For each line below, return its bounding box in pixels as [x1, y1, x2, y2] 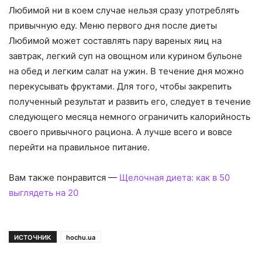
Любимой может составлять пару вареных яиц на [9, 35, 222, 46]
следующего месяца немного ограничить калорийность [9, 111, 250, 122]
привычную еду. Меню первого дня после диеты [9, 19, 217, 31]
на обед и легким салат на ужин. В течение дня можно [9, 65, 244, 77]
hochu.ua [66, 233, 95, 242]
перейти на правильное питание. [9, 141, 150, 153]
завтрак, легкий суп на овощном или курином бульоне [9, 50, 242, 61]
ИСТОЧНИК [14, 233, 51, 242]
